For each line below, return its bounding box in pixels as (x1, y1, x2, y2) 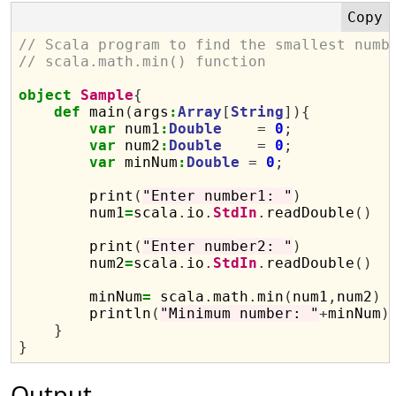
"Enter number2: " (142, 238, 293, 255)
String (231, 103, 285, 120)
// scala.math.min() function (19, 53, 267, 70)
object (19, 87, 72, 103)
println (19, 305, 152, 322)
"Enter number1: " (142, 187, 293, 204)
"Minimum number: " (160, 305, 320, 322)
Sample (80, 87, 134, 103)
